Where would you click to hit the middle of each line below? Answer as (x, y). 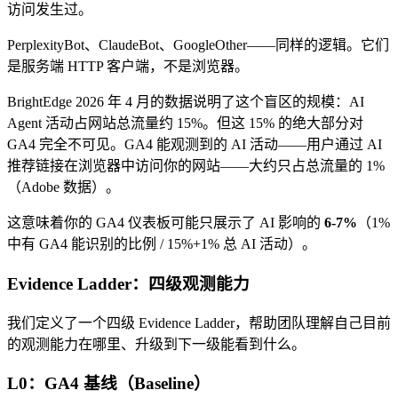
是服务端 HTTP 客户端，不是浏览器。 (128, 67)
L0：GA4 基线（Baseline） (109, 384)
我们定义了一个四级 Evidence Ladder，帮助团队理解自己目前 (199, 322)
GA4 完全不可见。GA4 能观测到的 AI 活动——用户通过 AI (195, 145)
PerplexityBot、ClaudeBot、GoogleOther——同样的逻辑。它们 (198, 45)
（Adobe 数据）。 (64, 187)
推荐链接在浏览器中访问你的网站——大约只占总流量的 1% (196, 166)
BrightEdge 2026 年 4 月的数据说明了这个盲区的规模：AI (186, 102)
